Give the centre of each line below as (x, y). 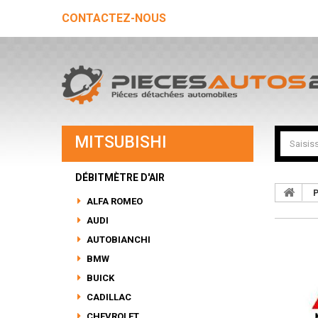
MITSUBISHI (121, 142)
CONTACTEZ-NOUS (114, 18)
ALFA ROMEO (114, 201)
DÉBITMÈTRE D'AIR (120, 177)
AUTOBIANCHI (117, 240)
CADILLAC (108, 297)
